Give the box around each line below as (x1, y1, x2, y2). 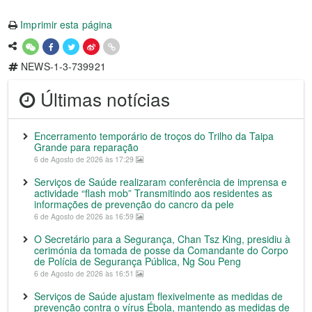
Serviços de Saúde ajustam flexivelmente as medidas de (34, 289, 283, 303)
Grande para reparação (34, 140, 139, 154)
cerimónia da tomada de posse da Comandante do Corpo (34, 243, 288, 257)
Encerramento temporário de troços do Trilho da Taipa (34, 129, 274, 143)
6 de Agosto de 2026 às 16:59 (34, 211, 136, 221)
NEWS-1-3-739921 (18, 59, 106, 73)
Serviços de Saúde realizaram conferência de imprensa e (34, 175, 287, 189)
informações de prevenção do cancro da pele (34, 197, 234, 211)
